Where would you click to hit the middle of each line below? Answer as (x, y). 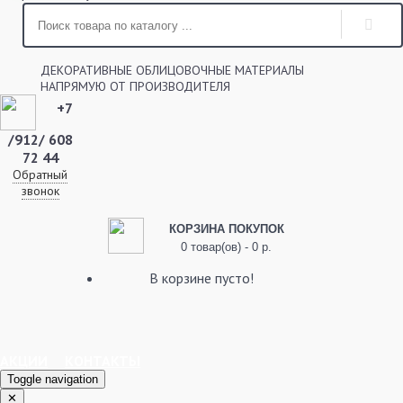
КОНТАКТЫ (103, 361)
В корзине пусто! (201, 278)
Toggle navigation (53, 379)
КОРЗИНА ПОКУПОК (226, 229)
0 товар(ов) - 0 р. (226, 247)
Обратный (40, 175)
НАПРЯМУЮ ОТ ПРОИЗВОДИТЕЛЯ (135, 86)
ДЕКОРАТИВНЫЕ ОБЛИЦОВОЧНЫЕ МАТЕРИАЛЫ (172, 70)
